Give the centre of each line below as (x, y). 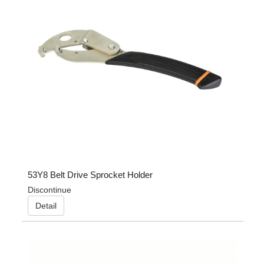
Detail (46, 205)
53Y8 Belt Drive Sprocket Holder (90, 174)
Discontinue (49, 189)
